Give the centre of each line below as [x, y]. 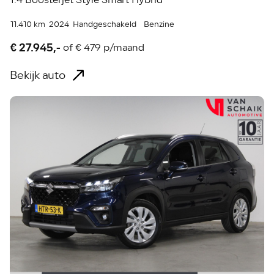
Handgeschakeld [105, 24]
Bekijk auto [38, 75]
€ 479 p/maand [110, 48]
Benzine [159, 24]
